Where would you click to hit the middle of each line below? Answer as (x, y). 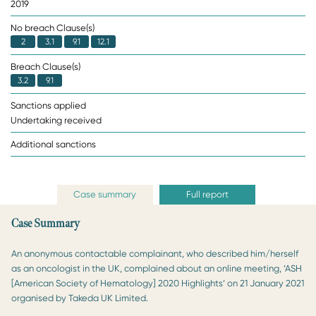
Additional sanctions (53, 144)
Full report (207, 194)
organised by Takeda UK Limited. (80, 298)
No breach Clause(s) (53, 28)
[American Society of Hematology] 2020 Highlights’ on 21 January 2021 (158, 283)
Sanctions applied (48, 105)
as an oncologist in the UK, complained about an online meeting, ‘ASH (157, 268)
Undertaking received (56, 120)
